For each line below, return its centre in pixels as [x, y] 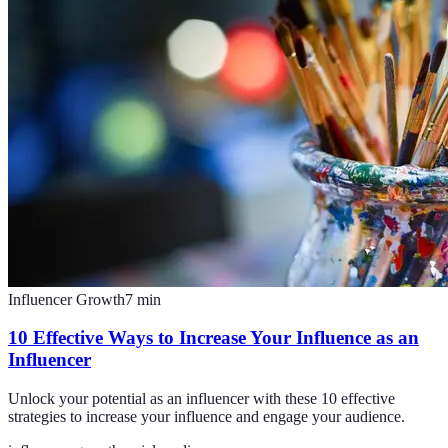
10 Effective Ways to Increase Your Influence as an [213, 338]
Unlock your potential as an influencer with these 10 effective [201, 399]
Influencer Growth [66, 299]
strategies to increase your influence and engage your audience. [206, 417]
